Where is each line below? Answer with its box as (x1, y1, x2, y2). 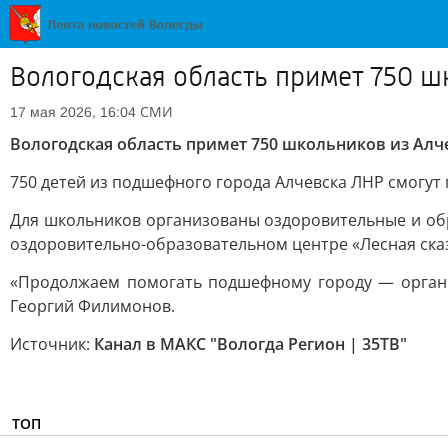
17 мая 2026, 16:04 (10, 104, 136, 120)
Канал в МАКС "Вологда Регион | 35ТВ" (94, 333, 407, 355)
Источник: (10, 333, 94, 355)
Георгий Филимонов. (10, 295, 175, 317)
